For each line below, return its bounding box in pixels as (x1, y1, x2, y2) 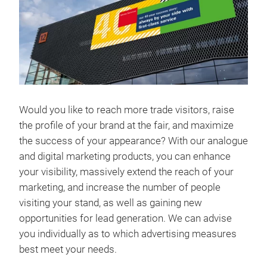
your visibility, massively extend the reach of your (19, 166, 234, 178)
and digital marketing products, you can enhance (19, 150, 231, 162)
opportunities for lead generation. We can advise (19, 212, 232, 224)
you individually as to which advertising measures (19, 228, 237, 240)
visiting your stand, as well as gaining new (19, 197, 202, 209)
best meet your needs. (19, 243, 117, 255)
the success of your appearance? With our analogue (19, 135, 248, 147)
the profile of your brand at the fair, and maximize (19, 119, 234, 131)
